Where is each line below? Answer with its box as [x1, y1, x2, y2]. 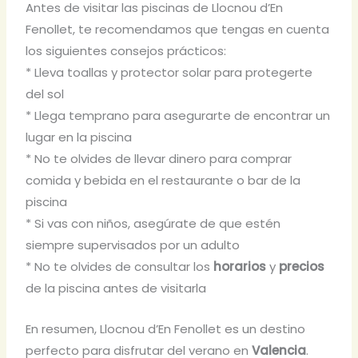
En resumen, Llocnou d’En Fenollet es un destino [26, 320, 306, 338]
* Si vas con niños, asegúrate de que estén [26, 215, 281, 233]
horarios [213, 258, 267, 276]
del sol [26, 86, 65, 103]
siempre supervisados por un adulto [26, 237, 241, 254]
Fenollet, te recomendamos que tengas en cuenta [26, 21, 330, 38]
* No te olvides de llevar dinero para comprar [26, 150, 292, 168]
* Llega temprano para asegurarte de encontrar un [26, 107, 331, 125]
